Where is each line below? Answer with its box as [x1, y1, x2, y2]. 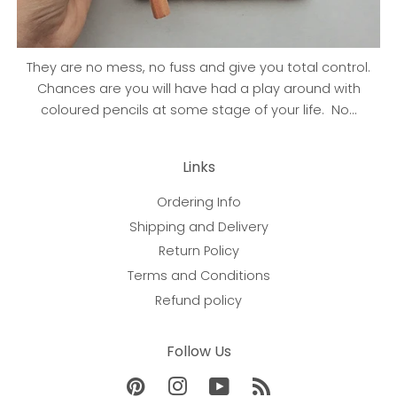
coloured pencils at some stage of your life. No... [40, 101, 357, 120]
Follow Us [166, 341, 231, 362]
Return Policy [158, 242, 239, 261]
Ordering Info [156, 193, 241, 212]
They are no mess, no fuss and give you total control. [27, 58, 370, 77]
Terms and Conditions [127, 266, 270, 284]
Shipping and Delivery [128, 217, 269, 236]
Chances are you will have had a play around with [36, 80, 361, 98]
